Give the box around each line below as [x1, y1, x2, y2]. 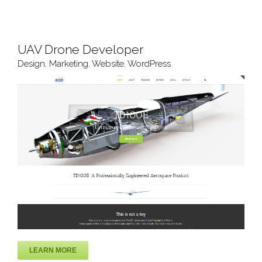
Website [92, 58, 124, 70]
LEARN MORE [29, 246, 77, 255]
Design [18, 58, 45, 70]
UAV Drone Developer [18, 42, 143, 57]
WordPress [127, 58, 171, 70]
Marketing [49, 58, 88, 70]
